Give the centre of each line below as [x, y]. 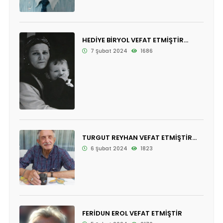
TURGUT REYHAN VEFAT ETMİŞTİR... [139, 137]
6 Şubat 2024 [108, 148]
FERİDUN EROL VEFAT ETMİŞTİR [132, 213]
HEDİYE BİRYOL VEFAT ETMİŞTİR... [135, 40]
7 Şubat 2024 [108, 51]
